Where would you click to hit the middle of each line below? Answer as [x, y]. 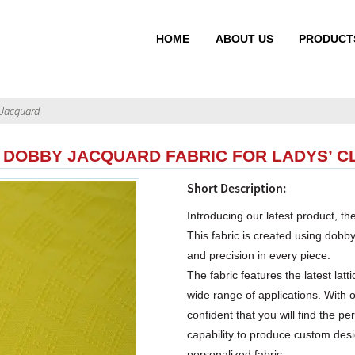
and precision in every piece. [259, 255]
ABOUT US [244, 39]
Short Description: [237, 187]
